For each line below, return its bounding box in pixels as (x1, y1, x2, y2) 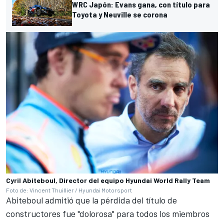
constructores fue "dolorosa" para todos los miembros (6, 207, 209, 219)
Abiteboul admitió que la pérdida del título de (6, 194, 177, 205)
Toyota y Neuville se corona (72, 9, 167, 19)
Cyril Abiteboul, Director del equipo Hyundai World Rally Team (6, 175, 210, 184)
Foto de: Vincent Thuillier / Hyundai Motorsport (6, 186, 132, 193)
